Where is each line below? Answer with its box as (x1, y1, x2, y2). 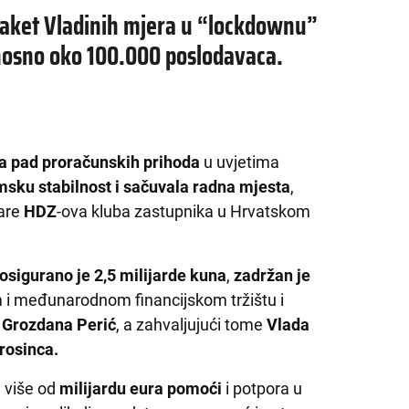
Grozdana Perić (2, 314, 117, 334)
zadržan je (234, 265, 311, 285)
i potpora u (225, 378, 303, 398)
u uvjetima (200, 152, 280, 172)
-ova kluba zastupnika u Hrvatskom (57, 201, 311, 221)
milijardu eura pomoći (59, 378, 226, 398)
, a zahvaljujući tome (116, 314, 267, 334)
